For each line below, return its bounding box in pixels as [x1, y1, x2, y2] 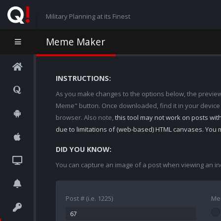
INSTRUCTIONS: [56, 74, 111, 83]
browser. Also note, [56, 113, 115, 122]
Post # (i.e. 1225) [66, 194, 113, 203]
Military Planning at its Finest [45, 11, 130, 21]
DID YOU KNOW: [56, 145, 111, 154]
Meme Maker [46, 35, 105, 48]
